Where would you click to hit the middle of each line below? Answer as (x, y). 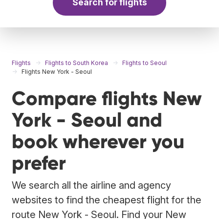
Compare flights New (107, 98)
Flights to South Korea (77, 63)
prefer (39, 163)
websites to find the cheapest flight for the (107, 200)
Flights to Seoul (144, 63)
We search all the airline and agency (91, 185)
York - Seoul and (87, 120)
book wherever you (98, 141)
